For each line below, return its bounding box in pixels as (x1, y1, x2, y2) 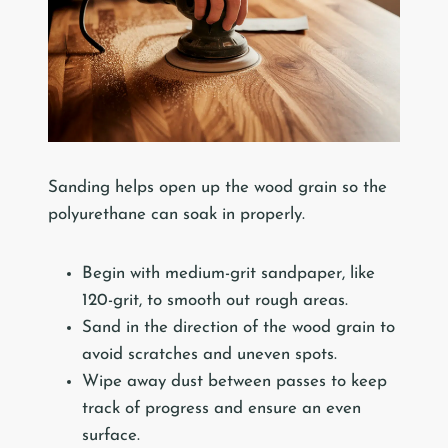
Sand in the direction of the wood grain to (82, 319, 395, 337)
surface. (82, 427, 140, 445)
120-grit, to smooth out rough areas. (82, 292, 348, 310)
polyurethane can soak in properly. (48, 206, 305, 224)
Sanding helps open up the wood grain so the (48, 179, 387, 197)
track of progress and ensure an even (82, 400, 361, 418)
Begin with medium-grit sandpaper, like (82, 265, 375, 283)
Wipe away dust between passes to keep (82, 373, 387, 391)
